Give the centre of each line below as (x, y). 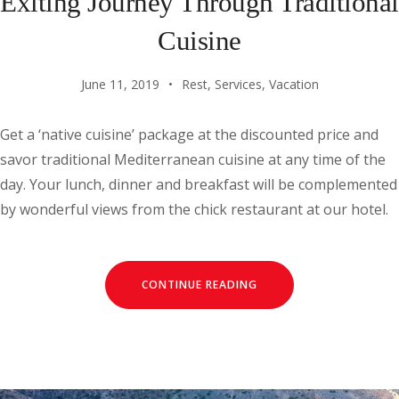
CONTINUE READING (199, 284)
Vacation (293, 84)
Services (238, 84)
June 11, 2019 (120, 84)
